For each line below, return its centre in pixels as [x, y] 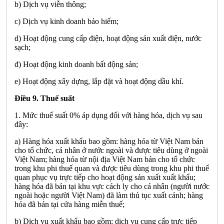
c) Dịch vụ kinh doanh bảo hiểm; [66, 21]
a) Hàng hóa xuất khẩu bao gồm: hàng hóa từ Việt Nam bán [109, 141]
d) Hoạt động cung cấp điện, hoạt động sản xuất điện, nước [108, 38]
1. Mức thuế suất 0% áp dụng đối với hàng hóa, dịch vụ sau [108, 115]
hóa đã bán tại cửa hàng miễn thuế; [69, 204]
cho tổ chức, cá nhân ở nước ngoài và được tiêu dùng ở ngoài [111, 150]
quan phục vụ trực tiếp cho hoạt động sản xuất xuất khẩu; [105, 177]
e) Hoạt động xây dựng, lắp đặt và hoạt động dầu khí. [99, 81]
